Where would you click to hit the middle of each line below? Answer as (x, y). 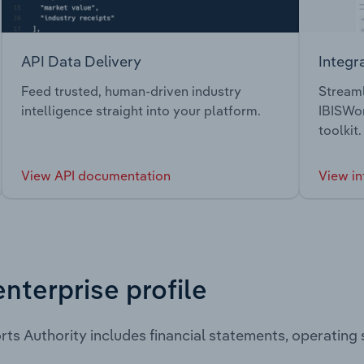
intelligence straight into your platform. (141, 111)
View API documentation (96, 176)
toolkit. (340, 130)
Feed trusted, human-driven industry (131, 91)
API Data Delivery (81, 61)
